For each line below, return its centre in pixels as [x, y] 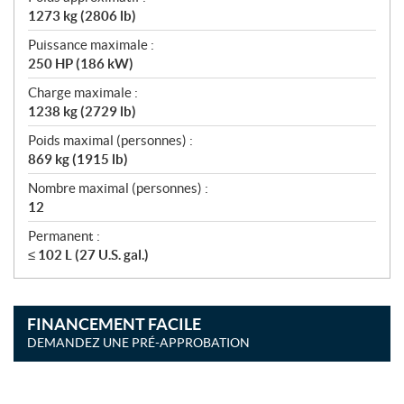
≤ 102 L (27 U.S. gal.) [88, 255]
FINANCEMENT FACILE [114, 324]
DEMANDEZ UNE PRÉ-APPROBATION [138, 343]
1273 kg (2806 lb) [82, 16]
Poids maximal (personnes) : [110, 140]
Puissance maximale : [91, 45]
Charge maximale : [83, 92]
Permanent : [64, 236]
